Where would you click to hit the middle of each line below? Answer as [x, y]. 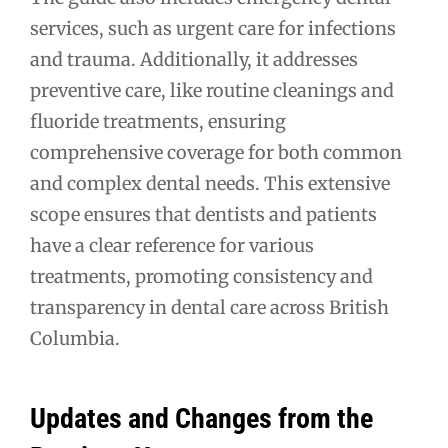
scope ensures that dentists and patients [203, 215]
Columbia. [75, 339]
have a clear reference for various [172, 246]
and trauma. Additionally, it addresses [194, 60]
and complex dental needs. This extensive [210, 184]
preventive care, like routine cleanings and [212, 91]
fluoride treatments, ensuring [158, 122]
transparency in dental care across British [209, 308]
